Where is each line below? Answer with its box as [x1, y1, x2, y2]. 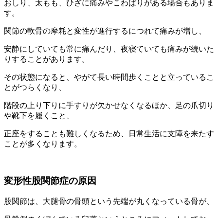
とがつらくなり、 [4, 83, 66, 91]
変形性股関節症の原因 [4, 176, 96, 186]
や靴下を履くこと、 [4, 111, 74, 120]
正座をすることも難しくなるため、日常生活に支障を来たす [4, 129, 214, 138]
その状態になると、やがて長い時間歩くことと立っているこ [4, 73, 214, 81]
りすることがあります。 [4, 54, 90, 63]
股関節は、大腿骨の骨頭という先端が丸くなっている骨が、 [4, 197, 214, 205]
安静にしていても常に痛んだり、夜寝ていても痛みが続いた [4, 44, 214, 53]
